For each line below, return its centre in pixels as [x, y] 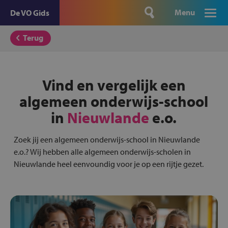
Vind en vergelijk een [114, 85]
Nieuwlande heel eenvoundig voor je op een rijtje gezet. [108, 164]
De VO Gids [30, 13]
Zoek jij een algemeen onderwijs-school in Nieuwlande [107, 139]
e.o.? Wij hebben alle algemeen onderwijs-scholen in [102, 152]
